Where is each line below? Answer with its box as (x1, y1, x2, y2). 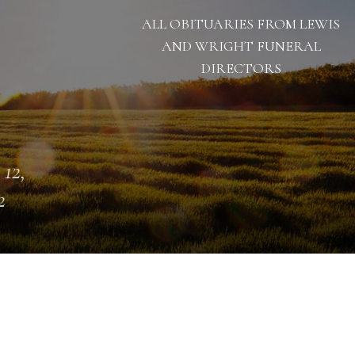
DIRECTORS (200, 59, 281, 77)
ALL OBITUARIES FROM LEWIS (142, 15, 340, 32)
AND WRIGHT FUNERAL (161, 37, 321, 55)
